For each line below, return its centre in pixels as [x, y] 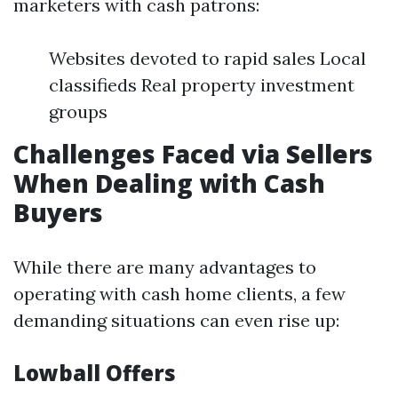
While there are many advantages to [165, 267]
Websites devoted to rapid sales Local [207, 58]
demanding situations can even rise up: [176, 320]
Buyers [58, 212]
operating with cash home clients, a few [179, 294]
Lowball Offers [95, 373]
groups [78, 111]
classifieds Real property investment [202, 85]
